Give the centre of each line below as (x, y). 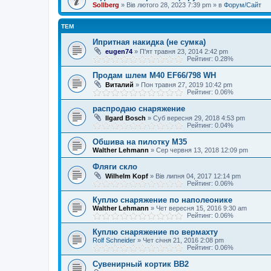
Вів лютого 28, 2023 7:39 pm (169, 5)
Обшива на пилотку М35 (140, 142)
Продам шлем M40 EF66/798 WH (154, 75)
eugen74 (119, 51)
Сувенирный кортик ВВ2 (141, 264)
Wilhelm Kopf (127, 176)
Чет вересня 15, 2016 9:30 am (201, 208)
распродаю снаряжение (139, 109)
